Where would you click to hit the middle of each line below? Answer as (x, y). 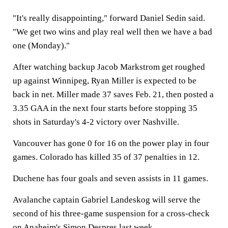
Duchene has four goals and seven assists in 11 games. (110, 178)
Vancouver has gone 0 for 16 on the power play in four (111, 143)
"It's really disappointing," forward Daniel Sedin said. (109, 18)
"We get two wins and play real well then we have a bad (112, 32)
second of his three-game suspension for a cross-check (111, 213)
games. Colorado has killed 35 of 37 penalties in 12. (106, 157)
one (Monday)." (41, 46)
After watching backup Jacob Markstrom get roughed (109, 67)
